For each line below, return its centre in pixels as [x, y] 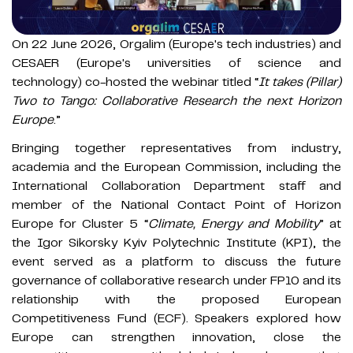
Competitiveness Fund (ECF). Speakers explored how [176, 318]
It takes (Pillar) [300, 82]
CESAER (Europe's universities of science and [176, 63]
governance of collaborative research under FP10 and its [176, 280]
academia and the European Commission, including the [176, 167]
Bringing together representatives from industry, [176, 148]
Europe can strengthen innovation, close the [176, 337]
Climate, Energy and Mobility [233, 223]
